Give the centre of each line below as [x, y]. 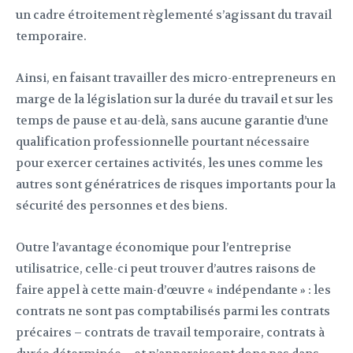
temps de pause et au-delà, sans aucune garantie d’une [172, 121]
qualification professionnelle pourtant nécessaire [163, 142]
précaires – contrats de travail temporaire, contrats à [170, 333]
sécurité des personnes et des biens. [122, 206]
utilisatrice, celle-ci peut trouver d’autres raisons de [166, 269]
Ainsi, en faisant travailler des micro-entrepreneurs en [176, 78]
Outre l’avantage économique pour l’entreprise [154, 248]
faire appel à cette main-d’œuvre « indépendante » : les [173, 290]
